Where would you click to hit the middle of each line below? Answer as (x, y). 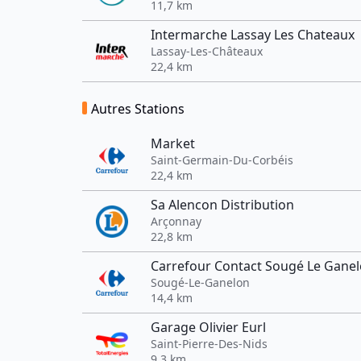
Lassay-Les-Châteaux (207, 51)
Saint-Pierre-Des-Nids (209, 344)
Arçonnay (176, 221)
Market (173, 143)
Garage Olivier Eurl (208, 327)
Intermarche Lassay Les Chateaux (253, 35)
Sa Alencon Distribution (222, 205)
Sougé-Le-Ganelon (200, 282)
